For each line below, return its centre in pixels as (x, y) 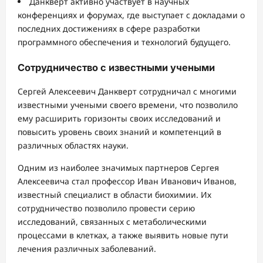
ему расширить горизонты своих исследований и (119, 118)
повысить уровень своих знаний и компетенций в (119, 131)
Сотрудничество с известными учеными (116, 68)
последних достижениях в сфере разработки (109, 29)
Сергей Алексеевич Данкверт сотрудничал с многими (127, 91)
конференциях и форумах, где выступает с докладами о (131, 15)
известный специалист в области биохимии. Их (114, 194)
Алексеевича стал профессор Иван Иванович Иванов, (127, 181)
